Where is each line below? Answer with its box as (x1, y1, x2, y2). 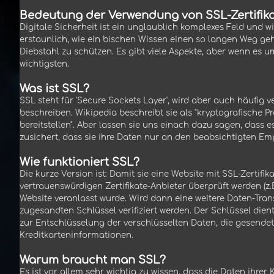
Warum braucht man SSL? (20, 254, 166, 267)
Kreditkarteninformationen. (20, 231, 133, 240)
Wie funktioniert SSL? (20, 156, 139, 169)
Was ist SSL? (20, 83, 89, 95)
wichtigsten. (20, 59, 69, 69)
